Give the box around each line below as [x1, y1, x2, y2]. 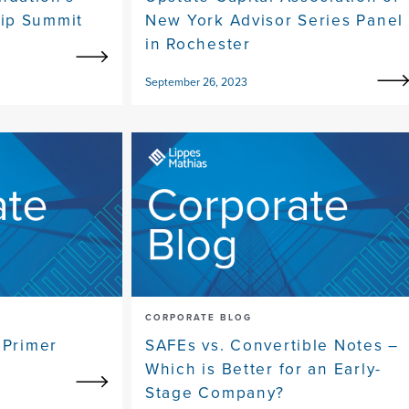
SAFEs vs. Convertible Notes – [145, 333, 400, 358]
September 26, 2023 [145, 74, 247, 91]
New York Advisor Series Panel [145, 8, 404, 33]
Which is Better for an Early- [145, 357, 383, 382]
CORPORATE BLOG [145, 310, 252, 325]
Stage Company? [145, 381, 286, 405]
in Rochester [145, 32, 251, 57]
